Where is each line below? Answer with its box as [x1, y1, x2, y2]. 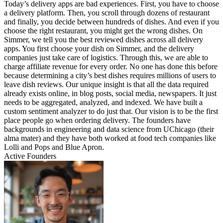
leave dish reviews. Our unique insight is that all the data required [4, 80, 209, 89]
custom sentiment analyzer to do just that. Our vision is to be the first [4, 107, 218, 116]
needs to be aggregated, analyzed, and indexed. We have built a [4, 98, 203, 107]
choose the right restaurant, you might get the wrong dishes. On [4, 26, 203, 35]
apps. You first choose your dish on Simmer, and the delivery [4, 44, 194, 53]
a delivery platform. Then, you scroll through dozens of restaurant [4, 8, 210, 17]
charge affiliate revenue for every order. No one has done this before [4, 62, 218, 71]
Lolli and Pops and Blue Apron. [4, 143, 104, 152]
